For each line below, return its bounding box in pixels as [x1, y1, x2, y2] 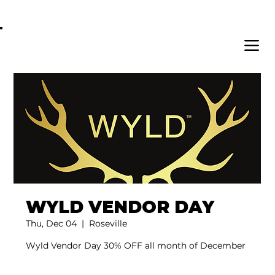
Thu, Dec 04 [26, 217, 77, 229]
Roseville [89, 217, 128, 229]
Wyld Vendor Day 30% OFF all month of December [26, 239, 246, 251]
